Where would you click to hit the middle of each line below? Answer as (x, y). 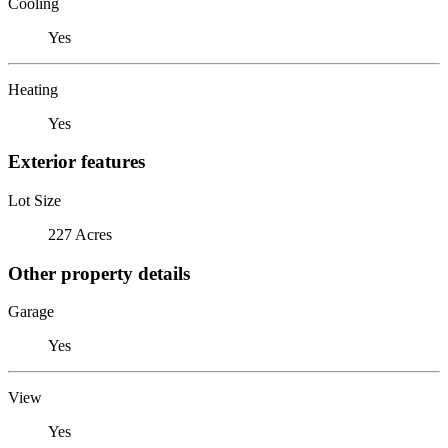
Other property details (99, 273)
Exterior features (76, 162)
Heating (33, 89)
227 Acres (80, 234)
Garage (31, 312)
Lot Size (34, 200)
